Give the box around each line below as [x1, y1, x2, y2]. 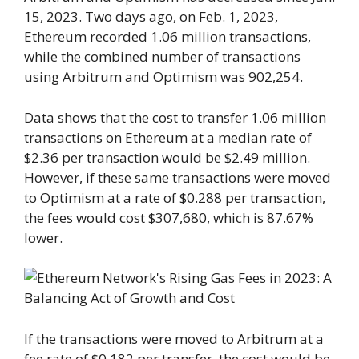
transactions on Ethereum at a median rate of [24, 127, 312, 147]
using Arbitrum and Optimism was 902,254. [24, 67, 303, 87]
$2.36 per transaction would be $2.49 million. [24, 147, 310, 167]
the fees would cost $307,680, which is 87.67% [24, 208, 313, 227]
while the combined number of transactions [24, 47, 301, 67]
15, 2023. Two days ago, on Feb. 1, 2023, [24, 7, 278, 26]
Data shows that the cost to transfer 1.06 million [24, 107, 326, 127]
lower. [24, 228, 63, 247]
